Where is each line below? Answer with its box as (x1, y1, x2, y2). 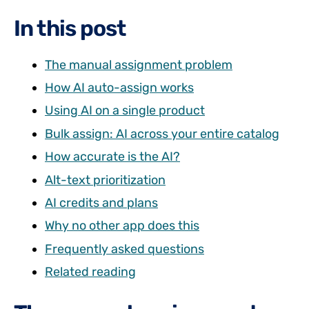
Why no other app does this (45, 218, 199, 234)
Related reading (45, 264, 136, 280)
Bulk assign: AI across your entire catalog (45, 126, 279, 141)
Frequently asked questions (45, 241, 204, 257)
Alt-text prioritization (45, 172, 166, 188)
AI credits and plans (45, 195, 158, 210)
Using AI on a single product (45, 103, 205, 119)
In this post (14, 15, 126, 41)
